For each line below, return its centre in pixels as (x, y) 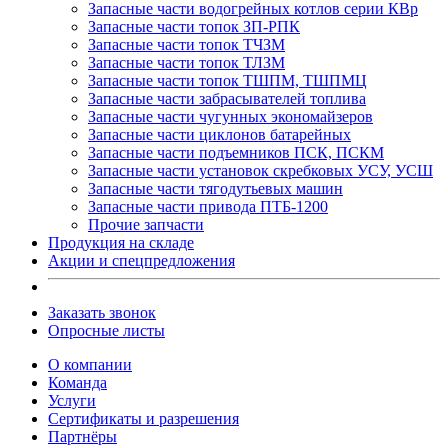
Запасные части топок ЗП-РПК (194, 26)
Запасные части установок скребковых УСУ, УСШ (260, 170)
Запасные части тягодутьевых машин (215, 188)
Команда (77, 382)
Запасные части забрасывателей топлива (227, 98)
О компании (90, 364)
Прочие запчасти (146, 224)
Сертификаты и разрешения (143, 418)
